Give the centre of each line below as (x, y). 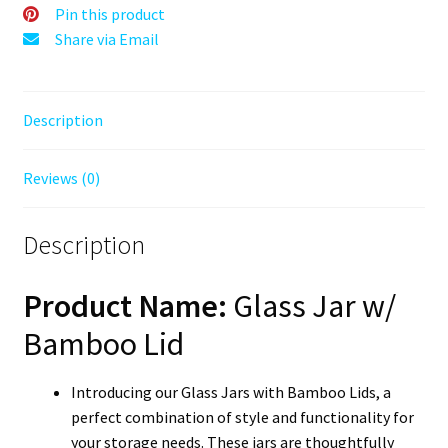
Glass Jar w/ (311, 306)
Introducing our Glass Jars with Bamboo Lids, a (230, 392)
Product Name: (124, 306)
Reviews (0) (61, 177)
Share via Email (106, 38)
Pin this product (109, 13)
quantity (127, 60)
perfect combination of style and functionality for (242, 417)
